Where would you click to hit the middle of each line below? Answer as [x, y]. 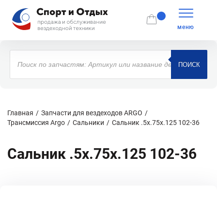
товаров [24, 61]
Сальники [88, 123]
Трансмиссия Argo [36, 123]
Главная [20, 113]
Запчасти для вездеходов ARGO [92, 113]
